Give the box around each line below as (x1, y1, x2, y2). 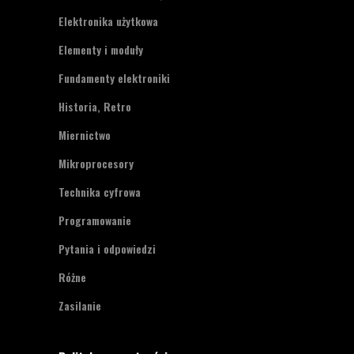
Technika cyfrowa (58, 183, 141, 201)
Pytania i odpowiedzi (58, 240, 156, 258)
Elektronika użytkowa (58, 13, 158, 30)
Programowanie (58, 212, 131, 229)
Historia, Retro (58, 98, 131, 115)
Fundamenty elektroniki (58, 70, 170, 87)
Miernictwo (58, 126, 111, 144)
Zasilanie (58, 297, 101, 314)
